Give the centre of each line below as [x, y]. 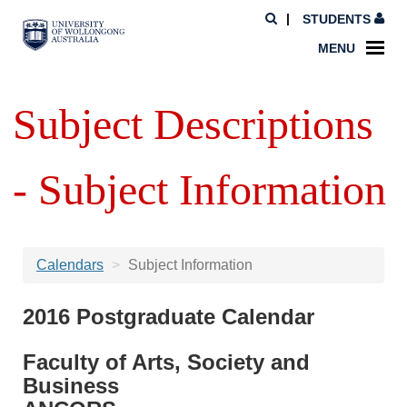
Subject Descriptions [194, 124]
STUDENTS [337, 19]
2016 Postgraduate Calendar [169, 317]
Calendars [70, 265]
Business [71, 386]
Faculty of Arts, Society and [166, 362]
